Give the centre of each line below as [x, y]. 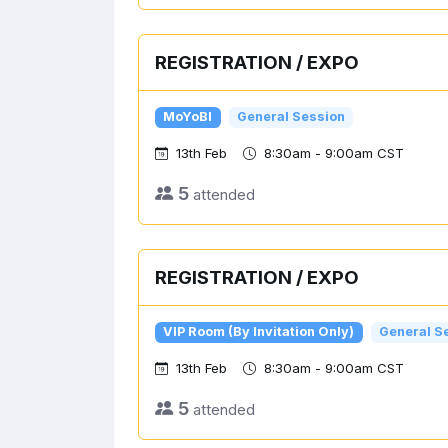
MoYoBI [188, 117]
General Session [290, 117]
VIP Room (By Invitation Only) [259, 332]
